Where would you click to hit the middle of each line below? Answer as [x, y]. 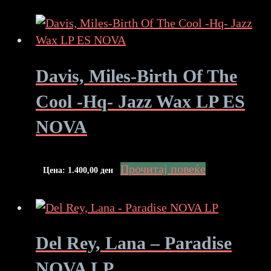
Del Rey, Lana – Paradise [134, 243]
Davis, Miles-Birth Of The [136, 76]
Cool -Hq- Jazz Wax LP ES [140, 101]
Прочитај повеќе [163, 168]
